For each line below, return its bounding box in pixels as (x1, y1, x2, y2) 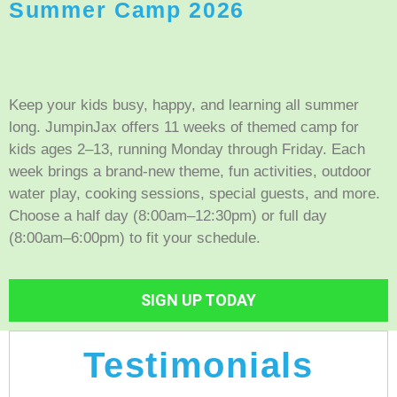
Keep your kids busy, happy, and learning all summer (9, 96, 359, 113)
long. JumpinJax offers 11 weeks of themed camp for (9, 118, 359, 136)
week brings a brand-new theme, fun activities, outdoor (9, 162, 371, 180)
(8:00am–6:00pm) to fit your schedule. (9, 229, 261, 246)
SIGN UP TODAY (141, 291, 256, 310)
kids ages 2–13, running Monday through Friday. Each (9, 140, 365, 158)
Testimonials (83, 346, 314, 385)
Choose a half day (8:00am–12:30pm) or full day (9, 206, 327, 224)
